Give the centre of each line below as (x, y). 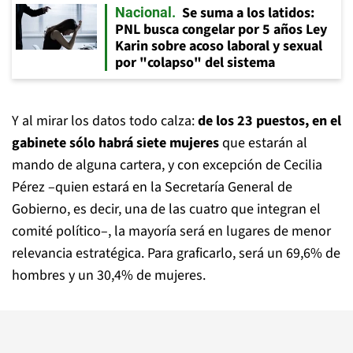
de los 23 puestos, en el (269, 121)
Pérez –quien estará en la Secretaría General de (152, 187)
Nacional (143, 12)
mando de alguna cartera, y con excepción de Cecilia (167, 165)
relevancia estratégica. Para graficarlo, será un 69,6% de (176, 253)
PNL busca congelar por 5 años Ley (221, 30)
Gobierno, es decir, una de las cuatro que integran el (166, 209)
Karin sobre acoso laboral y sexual (219, 46)
